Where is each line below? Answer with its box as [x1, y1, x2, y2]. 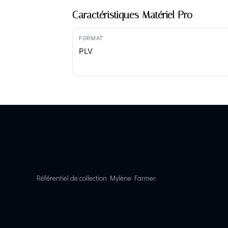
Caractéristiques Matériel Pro [72, 9, 192, 21]
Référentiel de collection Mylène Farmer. [37, 173, 157, 183]
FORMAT [79, 35, 103, 42]
